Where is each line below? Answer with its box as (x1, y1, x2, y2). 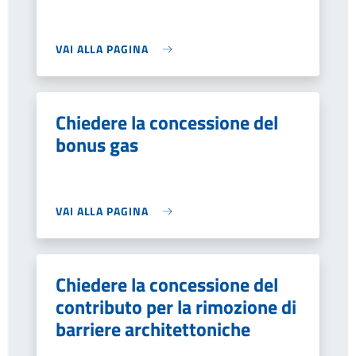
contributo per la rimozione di (56, 292, 296, 321)
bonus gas (56, 130, 138, 159)
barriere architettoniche (56, 315, 250, 343)
